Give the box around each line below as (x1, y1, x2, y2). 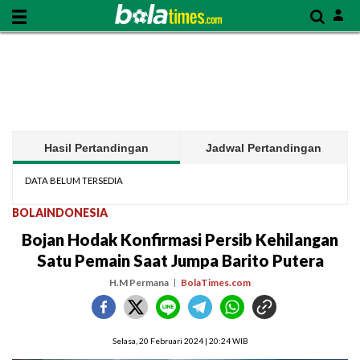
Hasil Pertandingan (43, 141, 149, 154)
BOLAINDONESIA (12, 206, 108, 219)
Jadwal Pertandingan (206, 141, 322, 154)
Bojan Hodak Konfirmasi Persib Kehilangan (22, 230, 338, 249)
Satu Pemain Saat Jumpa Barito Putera (36, 251, 324, 270)
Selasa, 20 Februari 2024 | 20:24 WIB (112, 336, 248, 346)
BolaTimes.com (181, 276, 251, 288)
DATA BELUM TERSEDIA (25, 175, 123, 186)
